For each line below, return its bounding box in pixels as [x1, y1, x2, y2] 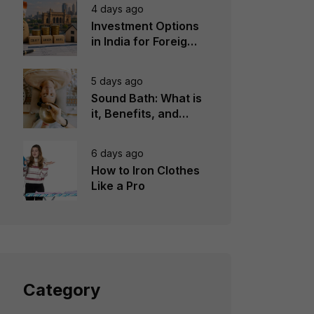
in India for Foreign [90, 34, 194, 48]
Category [22, 280, 100, 300]
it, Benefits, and [90, 106, 179, 121]
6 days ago [90, 146, 144, 159]
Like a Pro [90, 178, 145, 193]
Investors [90, 49, 143, 64]
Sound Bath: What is [90, 90, 202, 105]
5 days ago [90, 74, 143, 87]
